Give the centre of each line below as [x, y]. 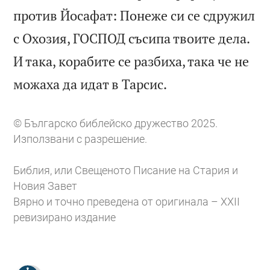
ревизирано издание [65, 218]
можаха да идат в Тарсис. [90, 84]
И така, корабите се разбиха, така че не [131, 61]
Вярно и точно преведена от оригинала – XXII [127, 202]
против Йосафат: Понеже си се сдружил [134, 15]
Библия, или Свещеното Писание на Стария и [126, 171]
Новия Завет [46, 186]
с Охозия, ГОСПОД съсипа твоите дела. [132, 38]
